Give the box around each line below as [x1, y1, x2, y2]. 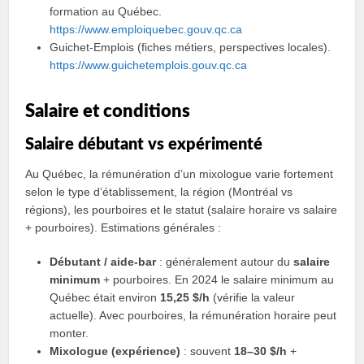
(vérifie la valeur [210, 291, 296, 304]
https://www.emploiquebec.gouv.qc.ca [50, 23, 243, 36]
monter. [50, 327, 89, 340]
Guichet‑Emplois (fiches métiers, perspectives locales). [50, 41, 331, 54]
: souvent [180, 344, 235, 357]
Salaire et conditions [25, 102, 191, 120]
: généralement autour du [156, 255, 294, 268]
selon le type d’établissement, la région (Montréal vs [25, 185, 293, 198]
